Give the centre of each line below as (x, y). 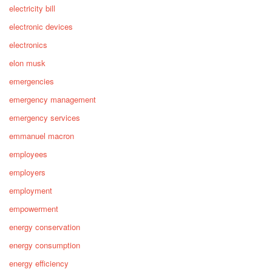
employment (31, 191)
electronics (28, 45)
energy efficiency (39, 263)
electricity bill (32, 8)
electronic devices (41, 27)
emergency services (45, 118)
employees (28, 154)
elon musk (27, 63)
